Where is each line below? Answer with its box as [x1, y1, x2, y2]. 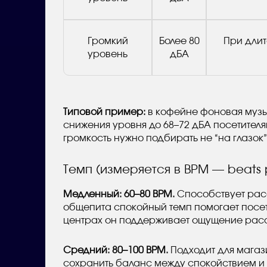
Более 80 [159, 36, 200, 46]
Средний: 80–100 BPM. [63, 245, 168, 255]
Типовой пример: [63, 107, 145, 117]
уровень [88, 49, 128, 59]
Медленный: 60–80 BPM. [63, 189, 175, 199]
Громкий [87, 36, 128, 46]
